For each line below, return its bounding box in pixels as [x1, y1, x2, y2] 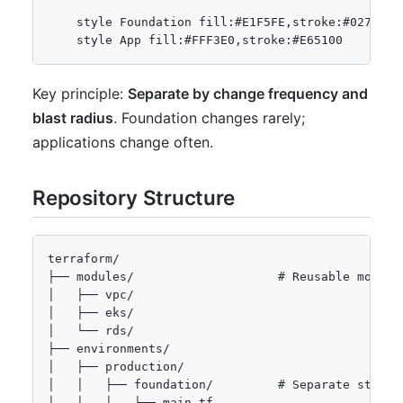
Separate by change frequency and [128, 85, 368, 103]
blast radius [32, 109, 113, 128]
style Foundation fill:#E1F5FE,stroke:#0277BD [48, 14, 393, 29]
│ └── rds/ [48, 324, 134, 338]
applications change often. [32, 133, 213, 152]
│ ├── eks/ [48, 306, 134, 320]
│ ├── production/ [48, 360, 184, 374]
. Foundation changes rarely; [113, 109, 305, 128]
